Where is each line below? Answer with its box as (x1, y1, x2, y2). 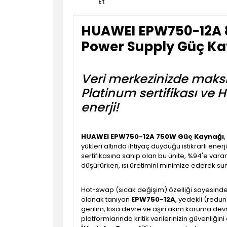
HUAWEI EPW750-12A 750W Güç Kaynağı (81, 132, 224, 141)
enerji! (81, 99, 119, 116)
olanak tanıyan (81, 195, 131, 204)
